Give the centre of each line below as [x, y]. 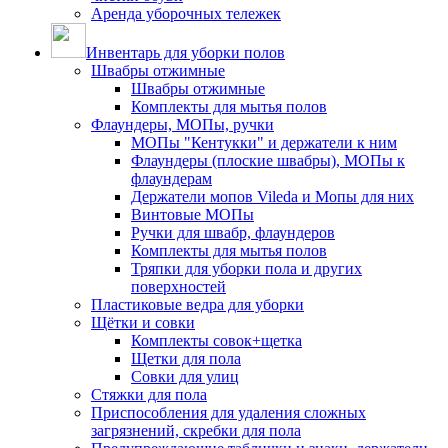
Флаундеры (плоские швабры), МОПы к [268, 160]
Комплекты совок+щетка [216, 340]
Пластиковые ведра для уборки [197, 304]
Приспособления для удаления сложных [228, 412]
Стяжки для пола [149, 394]
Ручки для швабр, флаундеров [233, 232]
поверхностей [178, 286]
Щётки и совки [143, 322]
